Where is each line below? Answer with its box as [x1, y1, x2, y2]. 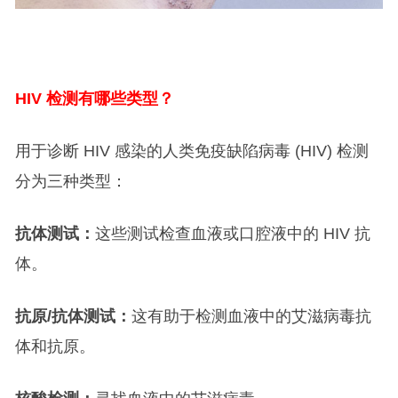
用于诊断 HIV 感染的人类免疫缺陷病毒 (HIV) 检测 [14, 142, 369, 161]
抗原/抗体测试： [14, 307, 131, 326]
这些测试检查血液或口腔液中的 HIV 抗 [94, 225, 370, 243]
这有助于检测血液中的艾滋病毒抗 [131, 307, 371, 326]
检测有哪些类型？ [45, 90, 174, 108]
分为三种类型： [14, 172, 127, 191]
